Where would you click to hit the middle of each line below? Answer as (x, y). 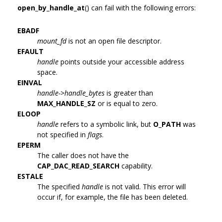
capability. (136, 166)
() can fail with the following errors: (140, 7)
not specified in (62, 134)
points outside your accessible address (121, 61)
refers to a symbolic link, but (106, 124)
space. (47, 72)
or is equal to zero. (127, 103)
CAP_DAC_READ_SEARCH (78, 166)
